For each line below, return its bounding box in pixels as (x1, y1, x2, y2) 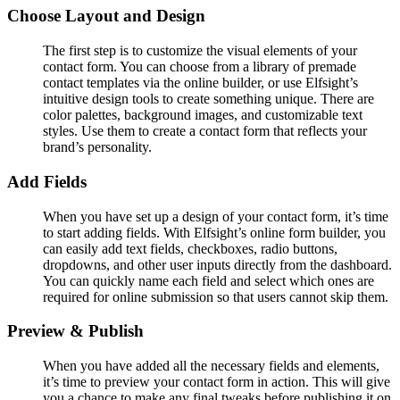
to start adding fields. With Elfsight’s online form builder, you (43, 224, 386, 240)
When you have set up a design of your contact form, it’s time (43, 208, 388, 224)
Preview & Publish (7, 321, 144, 341)
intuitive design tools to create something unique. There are (43, 91, 374, 107)
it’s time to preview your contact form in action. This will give (43, 374, 390, 390)
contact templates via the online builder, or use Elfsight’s (43, 75, 358, 91)
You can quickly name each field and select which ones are (43, 272, 374, 288)
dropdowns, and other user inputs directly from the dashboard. (43, 256, 392, 272)
